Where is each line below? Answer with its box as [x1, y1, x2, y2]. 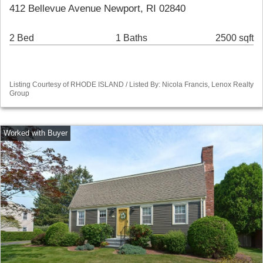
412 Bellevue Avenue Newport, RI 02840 [9, 3, 186, 15]
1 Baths [115, 33, 147, 43]
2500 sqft [215, 33, 254, 43]
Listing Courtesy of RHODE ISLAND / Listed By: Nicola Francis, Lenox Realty [9, 80, 254, 89]
